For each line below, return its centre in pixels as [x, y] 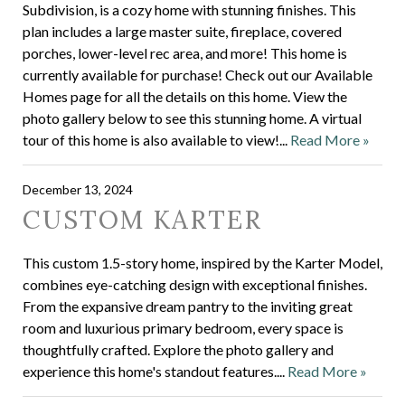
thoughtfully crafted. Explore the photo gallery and [178, 349]
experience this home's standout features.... [155, 371]
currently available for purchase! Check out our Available [198, 75]
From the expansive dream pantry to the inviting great [188, 306]
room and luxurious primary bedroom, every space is [183, 328]
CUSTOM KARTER [142, 220]
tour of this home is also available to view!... [156, 140]
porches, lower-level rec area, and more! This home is [185, 53]
